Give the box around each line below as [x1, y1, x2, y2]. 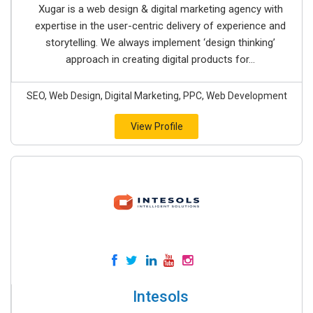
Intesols [132, 288, 189, 306]
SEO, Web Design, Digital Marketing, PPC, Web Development [26, 90, 287, 102]
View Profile [130, 121, 183, 133]
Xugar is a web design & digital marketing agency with [38, 3, 283, 16]
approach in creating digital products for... [66, 53, 255, 66]
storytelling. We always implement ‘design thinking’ [45, 36, 275, 50]
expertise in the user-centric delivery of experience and [35, 20, 286, 33]
